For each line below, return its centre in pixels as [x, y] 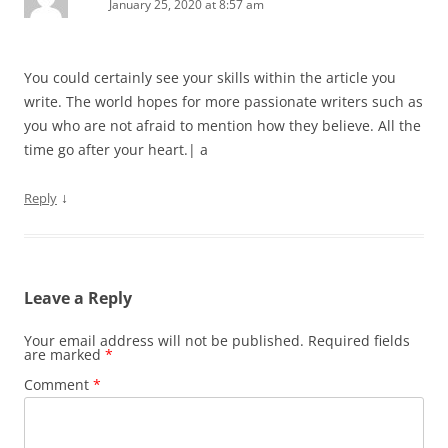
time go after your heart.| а [116, 149]
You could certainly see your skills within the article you [210, 77]
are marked [64, 354]
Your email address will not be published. [164, 340]
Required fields [359, 340]
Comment [58, 384]
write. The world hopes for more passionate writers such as [223, 101]
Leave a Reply [78, 298]
